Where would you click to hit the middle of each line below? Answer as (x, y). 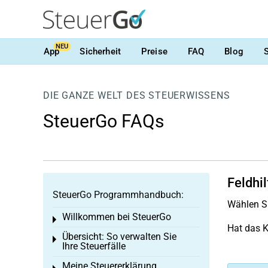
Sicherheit (100, 51)
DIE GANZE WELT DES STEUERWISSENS (137, 95)
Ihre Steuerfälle (94, 246)
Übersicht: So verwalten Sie (119, 237)
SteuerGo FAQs (103, 121)
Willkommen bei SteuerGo (117, 217)
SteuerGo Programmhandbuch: (118, 195)
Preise (154, 51)
